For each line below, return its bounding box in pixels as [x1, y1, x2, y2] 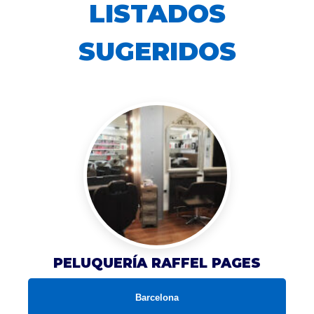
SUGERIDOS [78, 35, 236, 67]
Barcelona [135, 292, 179, 303]
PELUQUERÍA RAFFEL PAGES [53, 254, 261, 271]
